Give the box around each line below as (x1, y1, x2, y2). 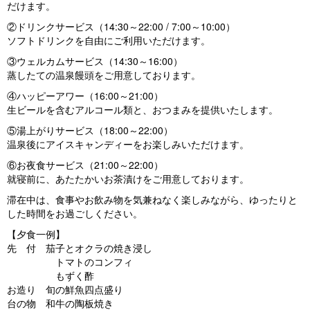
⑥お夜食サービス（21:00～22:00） (7, 158, 163, 172)
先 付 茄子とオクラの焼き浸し (7, 241, 152, 255)
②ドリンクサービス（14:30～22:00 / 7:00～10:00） (7, 19, 235, 34)
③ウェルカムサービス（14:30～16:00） (7, 54, 183, 69)
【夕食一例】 (7, 227, 65, 241)
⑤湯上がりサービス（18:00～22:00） (7, 123, 173, 138)
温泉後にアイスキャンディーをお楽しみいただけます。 (7, 137, 249, 152)
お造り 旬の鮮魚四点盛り (7, 282, 123, 297)
